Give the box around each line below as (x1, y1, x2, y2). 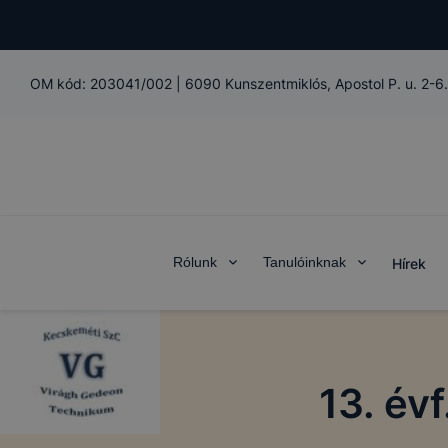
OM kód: (30, 75, 90, 92)
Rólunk (172, 254, 217, 270)
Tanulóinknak (262, 254, 346, 270)
